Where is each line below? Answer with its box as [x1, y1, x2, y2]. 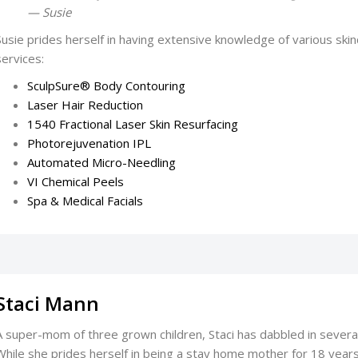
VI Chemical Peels [26, 173, 124, 189]
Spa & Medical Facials [26, 192, 143, 209]
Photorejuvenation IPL [26, 134, 151, 151]
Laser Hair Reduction [26, 96, 143, 113]
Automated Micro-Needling [26, 153, 176, 170]
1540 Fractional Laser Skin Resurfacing [26, 115, 238, 132]
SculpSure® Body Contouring [26, 77, 185, 93]
